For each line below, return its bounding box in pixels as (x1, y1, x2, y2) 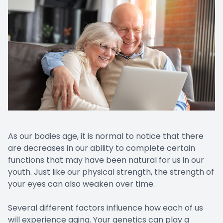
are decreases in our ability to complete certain (8, 142, 195, 154)
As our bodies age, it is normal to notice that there (8, 130, 204, 142)
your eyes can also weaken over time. (8, 178, 155, 190)
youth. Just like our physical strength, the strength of (8, 166, 214, 178)
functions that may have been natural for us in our (8, 154, 204, 166)
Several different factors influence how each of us (8, 202, 203, 214)
